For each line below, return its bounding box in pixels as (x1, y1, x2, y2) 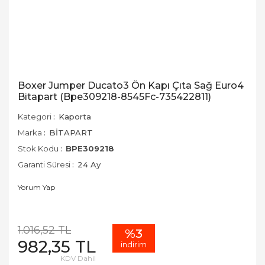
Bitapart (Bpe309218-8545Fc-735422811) (18, 91, 211, 102)
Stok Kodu (18, 144, 59, 153)
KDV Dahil (60, 254, 96, 263)
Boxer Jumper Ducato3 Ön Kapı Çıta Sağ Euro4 (18, 80, 244, 91)
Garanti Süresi (18, 160, 70, 169)
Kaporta (59, 112, 91, 121)
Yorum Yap (18, 183, 55, 192)
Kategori (18, 112, 51, 121)
